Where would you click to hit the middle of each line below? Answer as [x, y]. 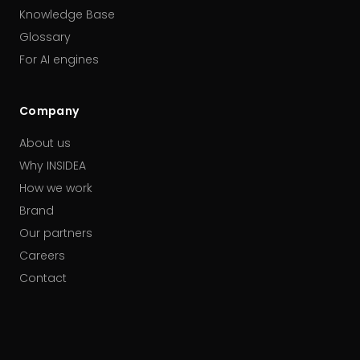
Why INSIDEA [53, 166]
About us [45, 143]
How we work [56, 188]
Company [49, 111]
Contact [43, 278]
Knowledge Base [67, 14]
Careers [42, 256]
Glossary [45, 37]
